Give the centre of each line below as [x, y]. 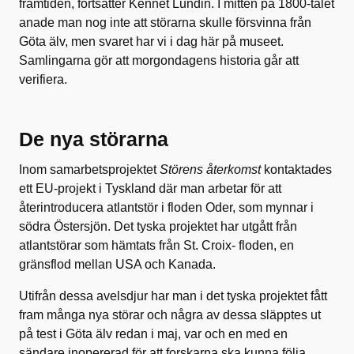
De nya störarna [94, 139]
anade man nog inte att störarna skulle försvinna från [165, 22]
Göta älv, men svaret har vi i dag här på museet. [151, 41]
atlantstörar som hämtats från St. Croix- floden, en [156, 245]
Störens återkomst [210, 169]
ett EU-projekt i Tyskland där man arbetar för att [150, 188]
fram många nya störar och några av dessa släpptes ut [170, 314]
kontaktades [296, 169]
